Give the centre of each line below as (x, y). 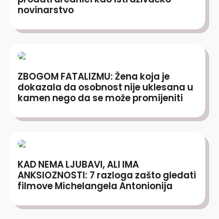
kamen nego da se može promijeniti (100, 98)
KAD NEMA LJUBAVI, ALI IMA (78, 164)
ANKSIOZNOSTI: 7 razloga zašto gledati (107, 175)
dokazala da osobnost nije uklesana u (105, 87)
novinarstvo (46, 10)
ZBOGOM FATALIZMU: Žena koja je (94, 76)
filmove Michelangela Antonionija (95, 186)
